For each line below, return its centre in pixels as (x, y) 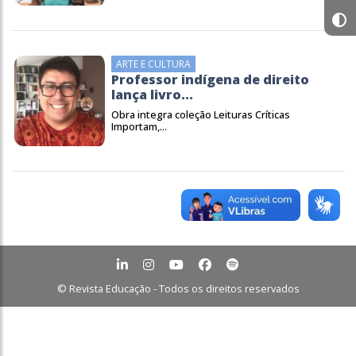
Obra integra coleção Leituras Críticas (201, 114)
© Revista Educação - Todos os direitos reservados (178, 288)
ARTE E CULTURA (153, 64)
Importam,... (139, 126)
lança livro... (152, 95)
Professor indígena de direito (210, 79)
